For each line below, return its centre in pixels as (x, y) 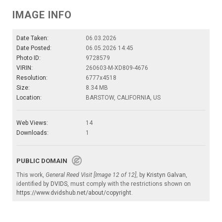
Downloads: (32, 133)
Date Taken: (32, 38)
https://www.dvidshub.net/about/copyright (74, 193)
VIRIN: (25, 68)
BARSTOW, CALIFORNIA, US (123, 98)
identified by (33, 184)
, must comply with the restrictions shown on (129, 184)
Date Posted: (34, 48)
